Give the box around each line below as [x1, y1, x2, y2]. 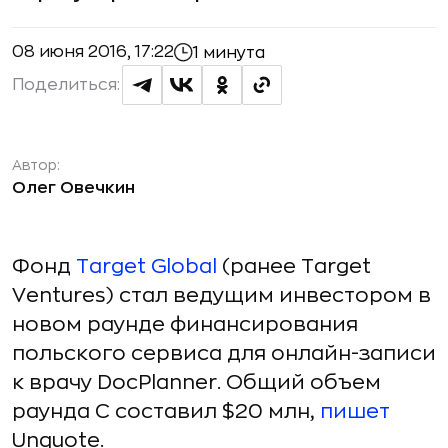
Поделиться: [12, 77, 120, 93]
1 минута [193, 44, 265, 61]
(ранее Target [217, 256, 371, 277]
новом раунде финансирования [12, 314, 358, 335]
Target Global [76, 256, 217, 277]
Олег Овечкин [12, 180, 135, 196]
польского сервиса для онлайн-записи [12, 343, 436, 364]
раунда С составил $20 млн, [12, 401, 320, 422]
